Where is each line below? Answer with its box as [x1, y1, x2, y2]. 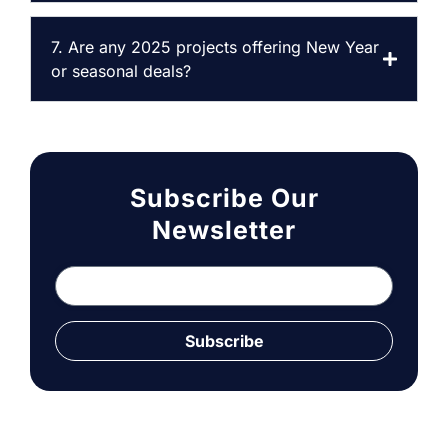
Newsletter [152, 215, 296, 246]
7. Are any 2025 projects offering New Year [51, 37, 380, 58]
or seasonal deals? [51, 61, 192, 82]
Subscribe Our [129, 183, 319, 214]
